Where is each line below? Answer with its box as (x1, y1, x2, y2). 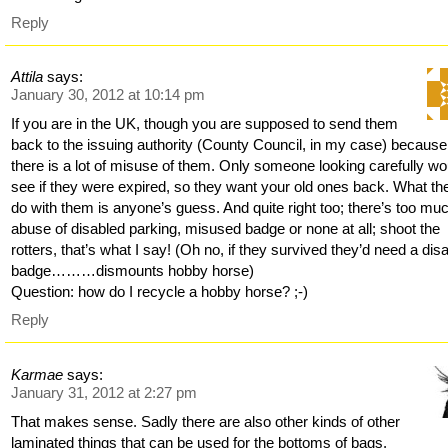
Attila (11, 68, 44, 86)
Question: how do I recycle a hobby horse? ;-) (11, 283, 309, 301)
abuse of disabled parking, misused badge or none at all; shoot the (11, 220, 441, 238)
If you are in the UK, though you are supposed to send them (11, 115, 399, 133)
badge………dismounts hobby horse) (11, 262, 255, 280)
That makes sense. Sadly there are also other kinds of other (11, 412, 401, 430)
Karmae (11, 365, 64, 383)
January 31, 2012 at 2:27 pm (11, 383, 198, 401)
